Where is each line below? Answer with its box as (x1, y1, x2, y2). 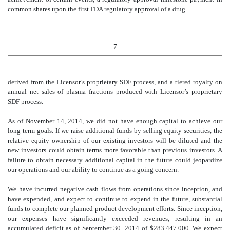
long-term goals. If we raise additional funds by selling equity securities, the (8, 127, 222, 135)
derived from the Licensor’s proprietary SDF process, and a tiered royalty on (8, 78, 222, 86)
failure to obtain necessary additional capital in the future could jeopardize (8, 156, 222, 164)
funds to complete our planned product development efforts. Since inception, (8, 205, 222, 213)
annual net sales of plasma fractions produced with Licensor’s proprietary (8, 88, 222, 96)
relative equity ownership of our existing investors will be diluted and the (8, 137, 222, 145)
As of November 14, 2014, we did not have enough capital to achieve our (8, 117, 222, 125)
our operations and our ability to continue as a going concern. (8, 166, 179, 174)
